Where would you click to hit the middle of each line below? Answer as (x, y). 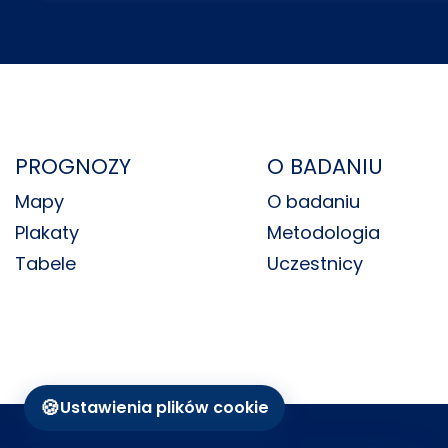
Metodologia (323, 232)
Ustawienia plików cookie (164, 407)
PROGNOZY (73, 167)
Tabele (45, 263)
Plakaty (47, 232)
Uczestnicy (315, 263)
